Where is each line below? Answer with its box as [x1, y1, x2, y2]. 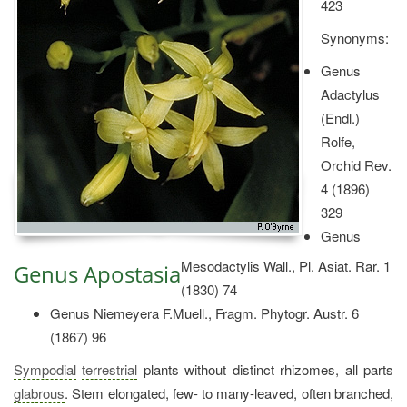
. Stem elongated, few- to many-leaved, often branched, [65, 382, 393, 402]
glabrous [14, 382, 65, 402]
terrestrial [82, 359, 138, 379]
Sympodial [14, 359, 76, 379]
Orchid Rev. [321, 154, 392, 174]
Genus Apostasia [14, 258, 181, 289]
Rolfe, [321, 131, 355, 151]
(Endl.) [321, 107, 360, 127]
